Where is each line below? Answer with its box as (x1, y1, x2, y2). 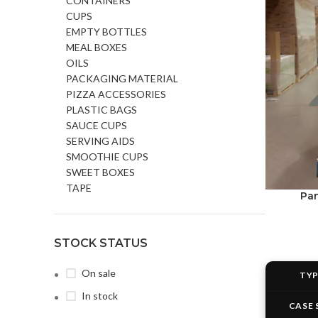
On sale (82, 267, 116, 279)
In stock (82, 290, 118, 302)
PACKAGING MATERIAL (66, 72, 178, 84)
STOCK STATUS (54, 236, 148, 250)
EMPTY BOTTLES (66, 26, 147, 38)
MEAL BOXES (66, 41, 127, 53)
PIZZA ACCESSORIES (66, 88, 166, 100)
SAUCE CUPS (66, 119, 127, 131)
